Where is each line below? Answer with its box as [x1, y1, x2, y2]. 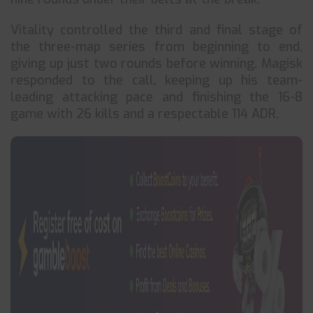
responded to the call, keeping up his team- [10, 72, 303, 89]
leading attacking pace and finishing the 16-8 [10, 89, 303, 105]
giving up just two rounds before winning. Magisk [10, 55, 303, 72]
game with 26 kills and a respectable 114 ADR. [10, 105, 279, 122]
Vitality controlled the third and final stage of [10, 22, 303, 38]
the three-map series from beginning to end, [10, 38, 303, 55]
